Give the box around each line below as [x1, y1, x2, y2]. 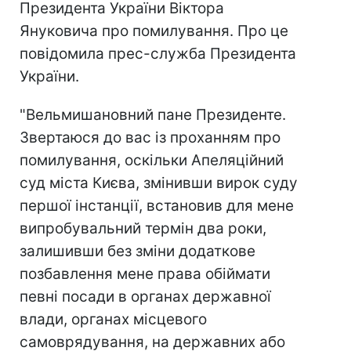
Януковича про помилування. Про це [20, 22, 288, 40]
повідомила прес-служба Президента [20, 45, 296, 63]
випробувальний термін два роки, [20, 219, 266, 237]
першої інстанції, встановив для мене [20, 197, 294, 215]
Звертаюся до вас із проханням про [20, 128, 280, 147]
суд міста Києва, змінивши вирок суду [20, 174, 298, 192]
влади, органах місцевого [20, 310, 207, 328]
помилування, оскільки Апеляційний [20, 151, 284, 169]
